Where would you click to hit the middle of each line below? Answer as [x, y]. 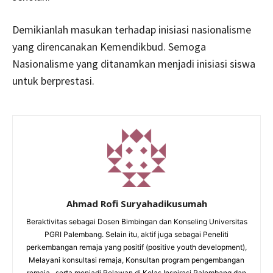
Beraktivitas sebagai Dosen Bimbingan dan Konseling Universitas [136, 221]
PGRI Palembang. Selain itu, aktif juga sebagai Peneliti [136, 234]
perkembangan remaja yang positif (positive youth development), [136, 247]
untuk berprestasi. [53, 80]
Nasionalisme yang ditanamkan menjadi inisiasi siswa [134, 63]
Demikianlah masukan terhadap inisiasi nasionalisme [132, 29]
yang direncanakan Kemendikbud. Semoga [109, 46]
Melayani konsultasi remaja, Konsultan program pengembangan [136, 260]
